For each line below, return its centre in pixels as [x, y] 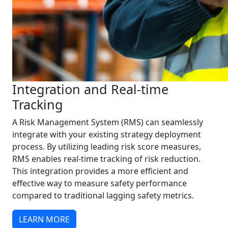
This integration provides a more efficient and [100, 171]
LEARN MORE [44, 219]
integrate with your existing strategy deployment [107, 134]
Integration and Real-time [90, 89]
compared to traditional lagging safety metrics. [103, 195]
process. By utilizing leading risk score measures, [107, 147]
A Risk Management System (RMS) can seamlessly [108, 122]
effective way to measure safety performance [99, 183]
